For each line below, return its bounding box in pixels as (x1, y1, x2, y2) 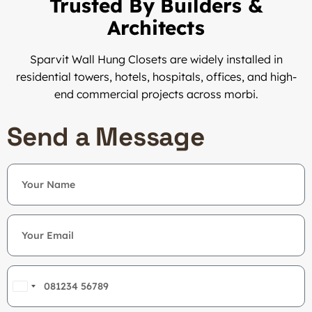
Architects (107, 15, 205, 40)
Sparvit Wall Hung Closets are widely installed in (29, 52, 283, 67)
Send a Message (7, 120, 205, 154)
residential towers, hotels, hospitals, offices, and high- (15, 70, 297, 84)
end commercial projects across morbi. (54, 87, 258, 102)
